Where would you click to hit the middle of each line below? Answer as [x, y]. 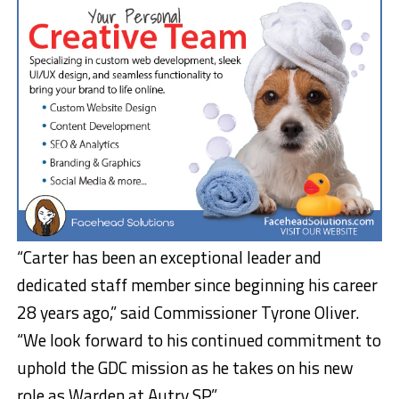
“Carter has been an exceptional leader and [169, 256]
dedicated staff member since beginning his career [197, 284]
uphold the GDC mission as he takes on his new [185, 367]
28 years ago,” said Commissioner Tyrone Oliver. [187, 312]
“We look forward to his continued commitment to [199, 339]
